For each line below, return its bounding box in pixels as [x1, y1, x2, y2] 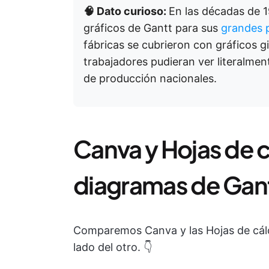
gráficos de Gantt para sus [83, 22, 221, 34]
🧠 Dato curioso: [83, 5, 169, 17]
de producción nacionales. [83, 72, 217, 85]
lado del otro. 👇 [73, 241, 152, 253]
